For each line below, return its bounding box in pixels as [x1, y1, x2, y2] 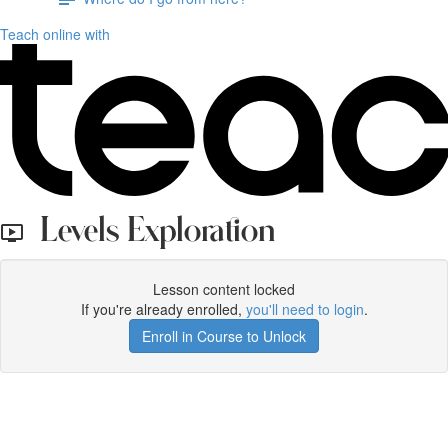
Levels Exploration [24, 217, 276, 247]
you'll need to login [245, 299, 364, 319]
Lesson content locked [153, 279, 295, 299]
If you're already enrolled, [80, 299, 246, 319]
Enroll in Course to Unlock [142, 326, 306, 346]
